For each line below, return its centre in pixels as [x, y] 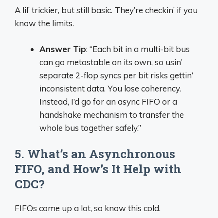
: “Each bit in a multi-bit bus [138, 49]
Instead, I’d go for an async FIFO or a [108, 101]
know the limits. [44, 23]
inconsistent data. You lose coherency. [110, 88]
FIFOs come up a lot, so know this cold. [88, 208]
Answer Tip [63, 49]
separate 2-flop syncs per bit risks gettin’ [116, 75]
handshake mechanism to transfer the [112, 114]
